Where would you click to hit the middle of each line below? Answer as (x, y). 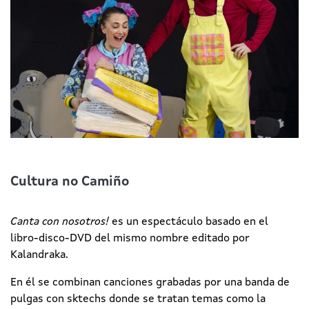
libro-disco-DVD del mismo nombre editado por (130, 238)
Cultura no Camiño (70, 182)
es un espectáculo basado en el (189, 222)
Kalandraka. (39, 255)
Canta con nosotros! (60, 222)
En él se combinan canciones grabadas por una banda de (150, 282)
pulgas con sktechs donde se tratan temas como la (138, 299)
